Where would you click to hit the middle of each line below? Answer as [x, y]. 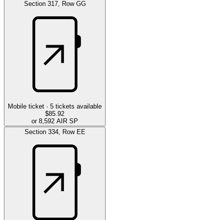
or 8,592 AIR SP [55, 121]
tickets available [79, 106]
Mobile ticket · [28, 106]
